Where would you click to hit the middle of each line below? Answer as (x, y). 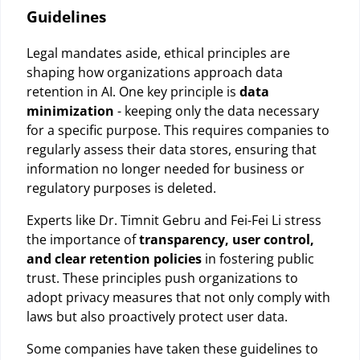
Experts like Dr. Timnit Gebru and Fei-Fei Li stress (174, 220)
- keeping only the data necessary (217, 110)
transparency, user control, (227, 239)
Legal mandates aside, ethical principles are (158, 53)
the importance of (83, 239)
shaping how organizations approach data (155, 72)
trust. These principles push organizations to (162, 278)
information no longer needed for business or (166, 168)
